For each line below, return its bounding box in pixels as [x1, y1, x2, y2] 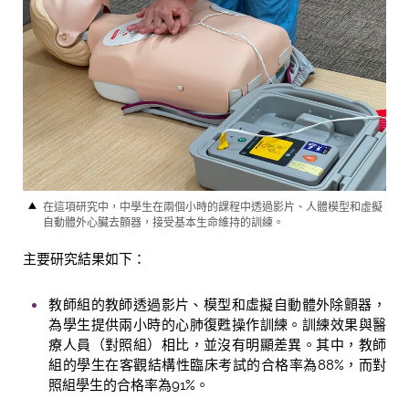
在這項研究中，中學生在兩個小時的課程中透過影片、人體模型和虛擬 [42, 200, 383, 214]
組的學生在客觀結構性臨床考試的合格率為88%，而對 [48, 357, 386, 374]
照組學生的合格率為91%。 [48, 377, 210, 394]
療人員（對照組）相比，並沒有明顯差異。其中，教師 [48, 337, 386, 354]
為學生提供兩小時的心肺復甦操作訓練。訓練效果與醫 [48, 317, 386, 334]
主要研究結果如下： [23, 250, 146, 267]
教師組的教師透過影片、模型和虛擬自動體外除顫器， [48, 297, 386, 314]
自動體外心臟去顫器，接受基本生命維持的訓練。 [42, 215, 284, 229]
